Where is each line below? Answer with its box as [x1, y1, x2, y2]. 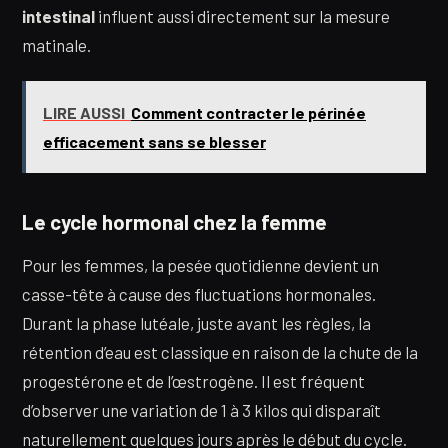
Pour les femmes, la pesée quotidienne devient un [22, 254, 379, 275]
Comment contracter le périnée [130, 102, 366, 122]
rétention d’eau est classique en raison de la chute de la [22, 341, 418, 362]
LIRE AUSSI [42, 102, 125, 122]
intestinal [22, 6, 95, 27]
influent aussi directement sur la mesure [95, 6, 390, 27]
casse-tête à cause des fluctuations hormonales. [22, 283, 376, 304]
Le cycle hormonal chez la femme [22, 210, 327, 235]
